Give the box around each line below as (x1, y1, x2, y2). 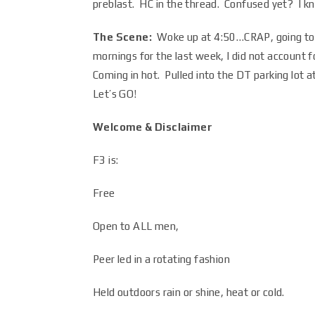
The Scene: (93, 31, 157, 43)
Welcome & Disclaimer (93, 121, 212, 133)
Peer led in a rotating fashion (93, 253, 230, 265)
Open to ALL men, (93, 220, 181, 232)
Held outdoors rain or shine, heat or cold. (93, 286, 290, 298)
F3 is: (93, 154, 119, 166)
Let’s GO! (93, 88, 137, 100)
